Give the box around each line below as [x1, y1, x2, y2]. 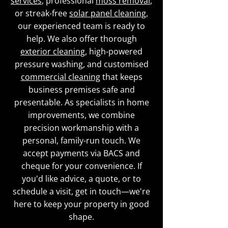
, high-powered [85, 46, 142, 57]
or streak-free [15, 8, 69, 19]
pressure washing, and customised [14, 59, 149, 70]
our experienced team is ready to [18, 20, 145, 32]
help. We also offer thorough [26, 33, 137, 44]
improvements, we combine [28, 109, 135, 121]
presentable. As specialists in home [14, 97, 149, 108]
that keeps [100, 71, 142, 82]
